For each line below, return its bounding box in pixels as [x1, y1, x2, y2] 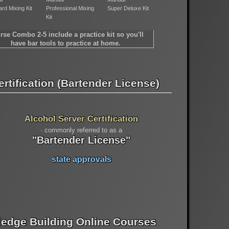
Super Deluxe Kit [107, 5, 149, 11]
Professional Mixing [46, 5, 95, 11]
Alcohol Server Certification [25, 113, 138, 124]
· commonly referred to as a [40, 126, 122, 134]
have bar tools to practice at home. [11, 39, 121, 47]
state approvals [51, 154, 111, 164]
